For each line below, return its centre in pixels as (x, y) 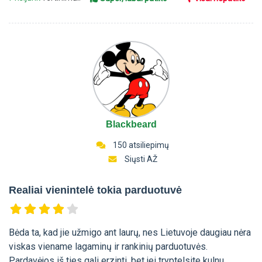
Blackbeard (131, 125)
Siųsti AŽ (141, 159)
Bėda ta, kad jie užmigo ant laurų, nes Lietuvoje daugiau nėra (130, 233)
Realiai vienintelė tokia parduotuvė (95, 190)
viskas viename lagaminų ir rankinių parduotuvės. (108, 247)
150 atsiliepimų (140, 145)
